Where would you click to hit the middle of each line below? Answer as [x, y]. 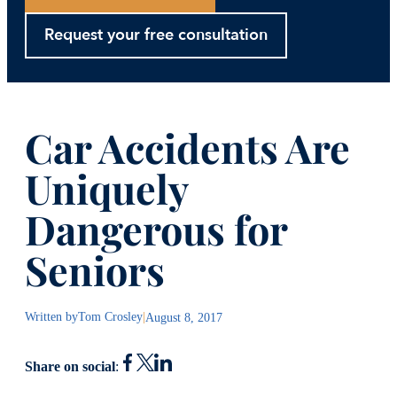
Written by [51, 317]
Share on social [70, 366]
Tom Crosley [110, 317]
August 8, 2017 [184, 317]
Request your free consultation [156, 35]
